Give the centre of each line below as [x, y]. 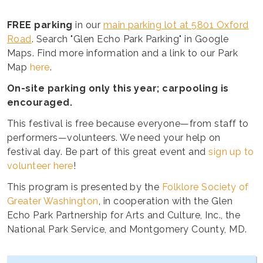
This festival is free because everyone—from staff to [128, 124]
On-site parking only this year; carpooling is [118, 89]
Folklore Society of [205, 187]
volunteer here [40, 166]
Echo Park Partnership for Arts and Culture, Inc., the [124, 215]
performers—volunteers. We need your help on [114, 138]
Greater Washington [53, 201]
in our [88, 25]
